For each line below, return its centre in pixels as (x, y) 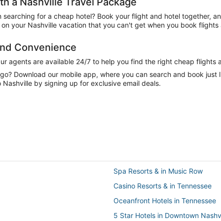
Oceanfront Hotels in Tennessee (165, 200)
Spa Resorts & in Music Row (158, 171)
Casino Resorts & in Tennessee (163, 185)
